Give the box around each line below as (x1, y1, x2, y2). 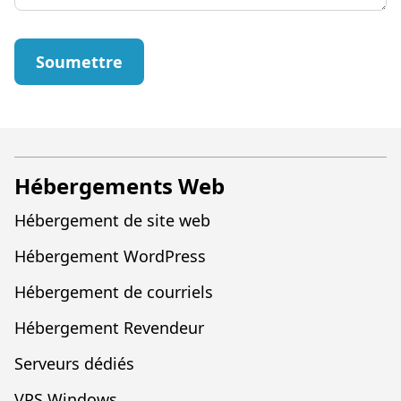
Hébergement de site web (14, 209, 210, 231)
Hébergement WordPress (14, 245, 206, 267)
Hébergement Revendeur (14, 317, 204, 338)
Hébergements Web (14, 171, 225, 200)
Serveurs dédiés (14, 353, 134, 374)
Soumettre (36, 51, 123, 73)
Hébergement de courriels (14, 281, 213, 303)
